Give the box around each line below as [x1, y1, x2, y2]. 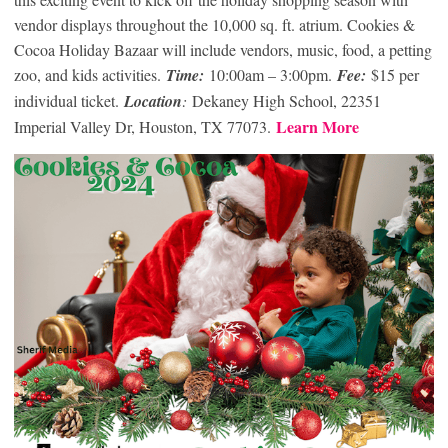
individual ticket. [14, 90, 124, 112]
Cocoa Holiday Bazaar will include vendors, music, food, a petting [14, 39, 432, 61]
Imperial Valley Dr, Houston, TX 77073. [14, 116, 276, 138]
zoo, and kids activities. [14, 64, 166, 86]
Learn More [276, 115, 359, 139]
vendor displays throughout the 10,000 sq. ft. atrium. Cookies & [14, 14, 415, 36]
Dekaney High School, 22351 [187, 90, 381, 112]
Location [124, 90, 182, 113]
